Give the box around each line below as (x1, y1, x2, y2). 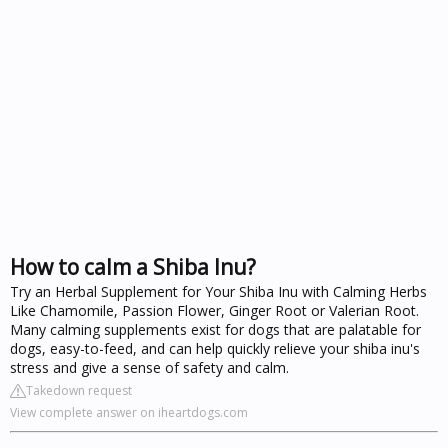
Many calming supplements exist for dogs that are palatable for (10, 319, 421, 339)
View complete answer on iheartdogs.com (10, 403, 248, 421)
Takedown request (26, 381, 132, 399)
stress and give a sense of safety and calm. (10, 357, 289, 377)
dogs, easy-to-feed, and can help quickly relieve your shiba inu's (10, 338, 420, 358)
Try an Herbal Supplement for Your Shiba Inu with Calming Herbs (10, 281, 427, 301)
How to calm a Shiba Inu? (10, 252, 256, 281)
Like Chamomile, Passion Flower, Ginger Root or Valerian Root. (10, 300, 419, 320)
